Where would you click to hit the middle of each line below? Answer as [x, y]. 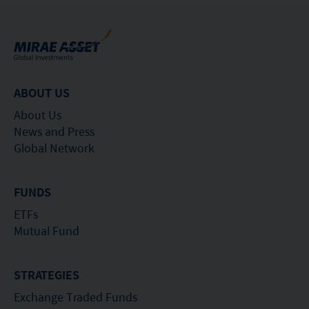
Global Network [54, 148]
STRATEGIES [47, 275]
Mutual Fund [47, 230]
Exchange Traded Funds [76, 297]
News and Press [54, 131]
